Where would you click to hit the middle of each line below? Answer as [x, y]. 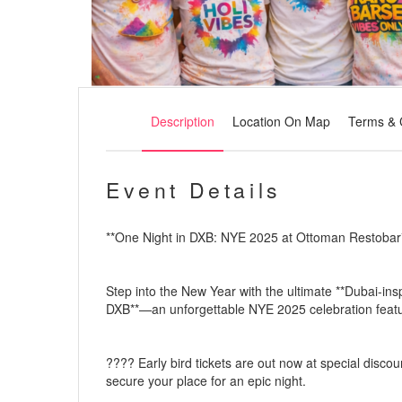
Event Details [194, 189]
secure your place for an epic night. [206, 380]
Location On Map [281, 121]
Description [183, 121]
